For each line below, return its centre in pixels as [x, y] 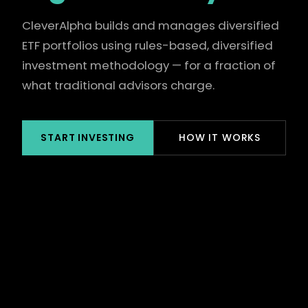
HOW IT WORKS [220, 137]
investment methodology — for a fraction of [149, 65]
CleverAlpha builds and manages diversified [151, 25]
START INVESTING [88, 137]
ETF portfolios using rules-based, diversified [147, 45]
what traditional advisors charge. [118, 85]
